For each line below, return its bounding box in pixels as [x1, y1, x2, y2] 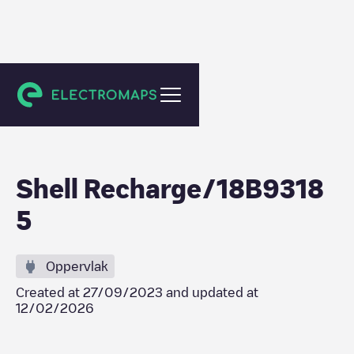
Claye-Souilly [32, 85, 99, 96]
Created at [16, 286, 83, 299]
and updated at [163, 286, 258, 299]
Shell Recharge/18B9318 [16, 175, 324, 201]
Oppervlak [46, 260, 108, 273]
